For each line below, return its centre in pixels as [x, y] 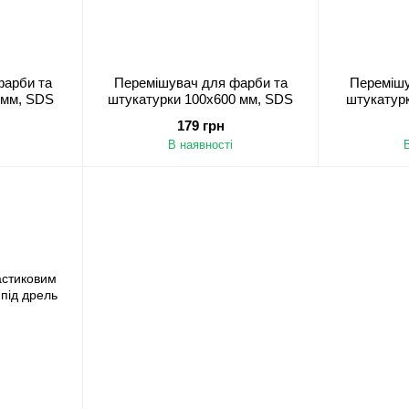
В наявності [200, 145]
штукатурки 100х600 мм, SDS [200, 99]
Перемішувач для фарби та [200, 83]
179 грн [200, 126]
